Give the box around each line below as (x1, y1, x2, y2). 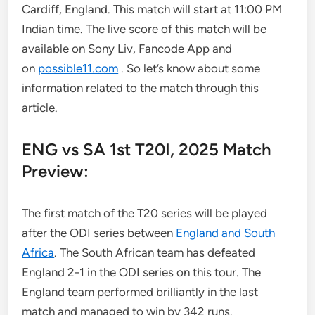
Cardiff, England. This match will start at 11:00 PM (22, 2, 283, 16)
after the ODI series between (22, 226, 176, 240)
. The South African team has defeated (54, 245, 256, 259)
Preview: (22, 161, 89, 181)
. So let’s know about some (118, 61, 261, 75)
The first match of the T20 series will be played (22, 206, 268, 220)
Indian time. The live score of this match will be (22, 22, 267, 36)
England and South (176, 226, 276, 240)
